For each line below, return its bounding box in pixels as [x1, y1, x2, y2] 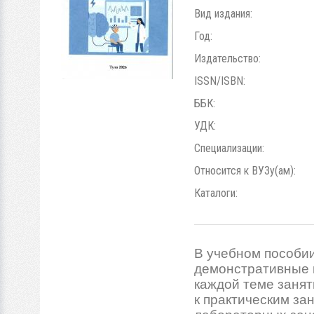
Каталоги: [194, 186, 240, 200]
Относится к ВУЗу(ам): [194, 164, 299, 177]
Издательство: [194, 52, 264, 65]
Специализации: [194, 142, 267, 155]
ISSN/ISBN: [194, 74, 248, 88]
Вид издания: [194, 7, 255, 20]
